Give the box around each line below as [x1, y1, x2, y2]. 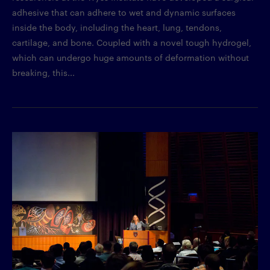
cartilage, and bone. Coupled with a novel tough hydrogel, [12, 36, 251, 49]
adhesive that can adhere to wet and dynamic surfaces [12, 6, 236, 19]
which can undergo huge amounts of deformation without [12, 51, 249, 64]
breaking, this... [12, 66, 75, 79]
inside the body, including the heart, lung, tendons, [12, 21, 222, 34]
